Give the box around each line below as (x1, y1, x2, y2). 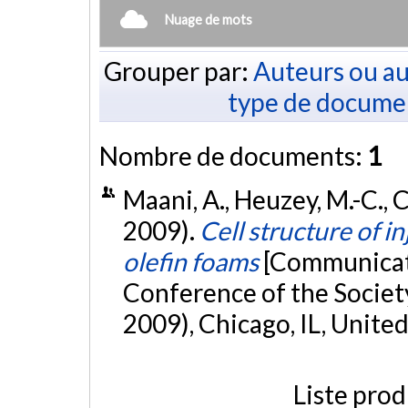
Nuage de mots (165, 11, 252, 27)
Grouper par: (103, 55, 253, 87)
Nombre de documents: (99, 139, 367, 171)
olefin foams (122, 245, 259, 277)
